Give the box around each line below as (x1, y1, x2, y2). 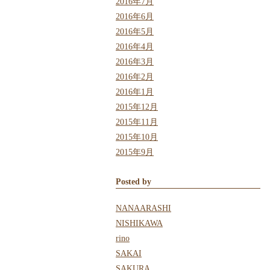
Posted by (116, 177, 151, 187)
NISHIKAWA (116, 219, 163, 228)
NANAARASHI (116, 204, 171, 213)
